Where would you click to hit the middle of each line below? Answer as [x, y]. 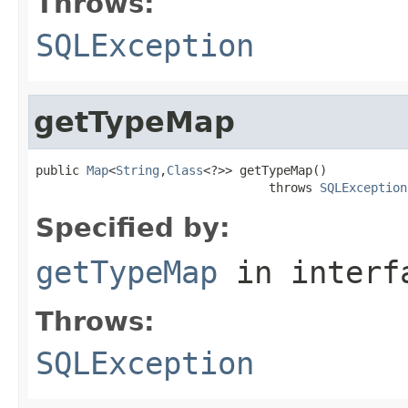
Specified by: [133, 227]
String [138, 170]
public [61, 170]
